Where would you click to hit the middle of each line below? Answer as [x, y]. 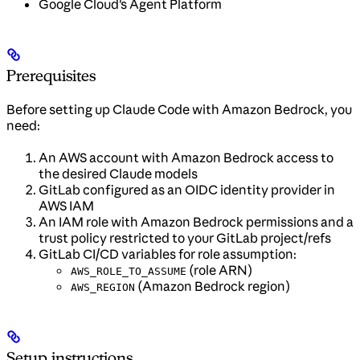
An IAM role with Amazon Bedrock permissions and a [196, 222]
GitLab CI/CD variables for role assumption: [168, 254]
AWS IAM [66, 206]
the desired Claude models [118, 174]
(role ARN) [219, 270]
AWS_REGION [103, 288]
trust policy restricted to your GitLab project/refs [185, 238]
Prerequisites [51, 76]
